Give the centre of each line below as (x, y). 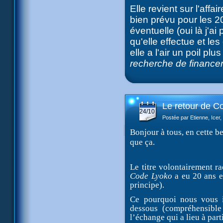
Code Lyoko (151, 176)
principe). (147, 185)
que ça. (143, 142)
